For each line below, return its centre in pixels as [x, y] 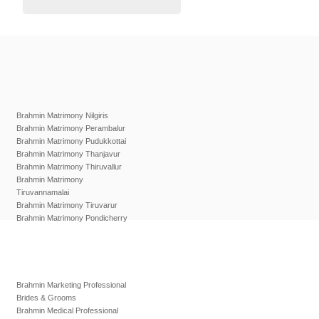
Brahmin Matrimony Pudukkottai [71, 141]
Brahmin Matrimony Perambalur [71, 128]
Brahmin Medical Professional [67, 310]
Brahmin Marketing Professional [71, 285]
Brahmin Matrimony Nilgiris [62, 115]
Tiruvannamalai [43, 192]
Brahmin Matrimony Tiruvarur [67, 205]
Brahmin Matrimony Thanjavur [68, 154]
